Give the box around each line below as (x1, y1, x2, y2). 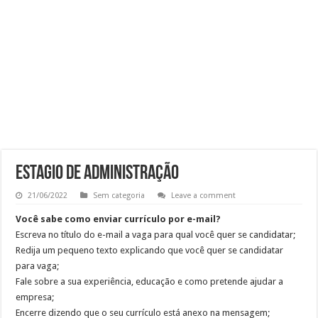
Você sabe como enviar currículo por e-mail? (16, 214, 221, 224)
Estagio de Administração (16, 164, 180, 184)
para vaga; (16, 261, 60, 271)
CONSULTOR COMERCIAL (28, 28, 139, 39)
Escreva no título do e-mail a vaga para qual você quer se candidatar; (16, 229, 296, 240)
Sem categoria (93, 191, 146, 200)
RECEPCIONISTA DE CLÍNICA (28, 6, 151, 16)
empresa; (16, 292, 55, 302)
